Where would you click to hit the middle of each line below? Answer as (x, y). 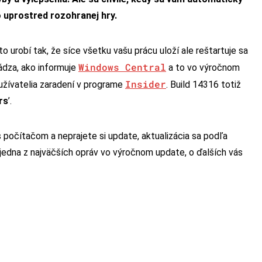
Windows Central (122, 67)
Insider (146, 84)
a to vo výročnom (203, 67)
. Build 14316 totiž (204, 84)
